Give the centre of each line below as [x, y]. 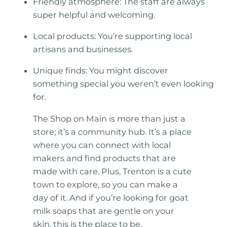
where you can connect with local [102, 145]
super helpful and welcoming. [94, 14]
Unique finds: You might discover [101, 71]
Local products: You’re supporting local [113, 36]
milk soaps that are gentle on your [104, 211]
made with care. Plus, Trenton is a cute [112, 171]
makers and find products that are [105, 158]
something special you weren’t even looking [124, 84]
